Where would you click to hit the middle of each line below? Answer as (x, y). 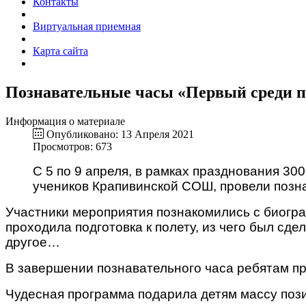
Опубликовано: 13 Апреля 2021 (120, 134)
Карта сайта (60, 51)
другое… (33, 242)
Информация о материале (65, 121)
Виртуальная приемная (87, 26)
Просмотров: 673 (72, 146)
